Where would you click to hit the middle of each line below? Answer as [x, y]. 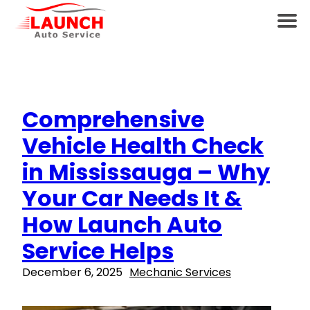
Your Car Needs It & [132, 199]
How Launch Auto [122, 225]
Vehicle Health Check [143, 146]
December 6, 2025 [72, 273]
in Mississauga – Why [146, 172]
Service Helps [98, 251]
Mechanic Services [180, 273]
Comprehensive [113, 120]
